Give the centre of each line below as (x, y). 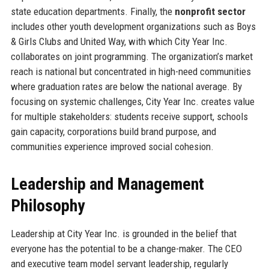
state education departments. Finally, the (92, 11)
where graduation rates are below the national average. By (126, 86)
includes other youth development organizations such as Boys (133, 26)
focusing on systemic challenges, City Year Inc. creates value (132, 101)
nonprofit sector (210, 11)
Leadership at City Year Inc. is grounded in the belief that (123, 233)
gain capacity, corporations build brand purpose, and (113, 131)
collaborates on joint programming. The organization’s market (131, 56)
